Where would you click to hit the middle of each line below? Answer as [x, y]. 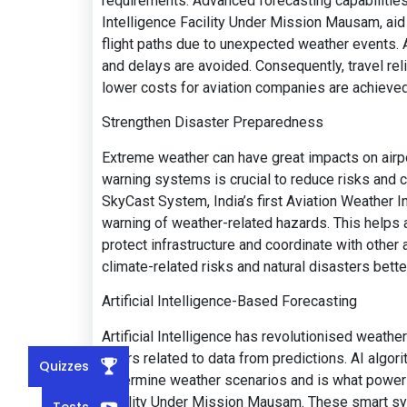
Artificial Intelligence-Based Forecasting [229, 302]
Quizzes [64, 366]
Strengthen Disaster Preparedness [213, 123]
